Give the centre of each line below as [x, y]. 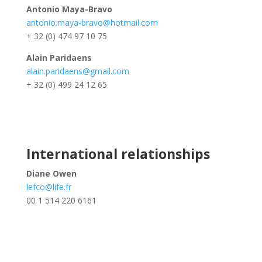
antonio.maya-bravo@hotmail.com [92, 23]
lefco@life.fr [49, 187]
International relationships [120, 154]
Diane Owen [51, 173]
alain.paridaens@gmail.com [77, 71]
